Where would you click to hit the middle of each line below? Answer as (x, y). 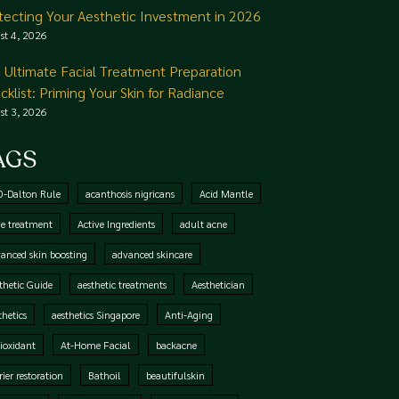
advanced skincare (153, 254)
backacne (177, 345)
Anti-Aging (189, 314)
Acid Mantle (227, 193)
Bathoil (105, 375)
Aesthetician (219, 284)
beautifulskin (176, 375)
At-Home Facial (96, 345)
